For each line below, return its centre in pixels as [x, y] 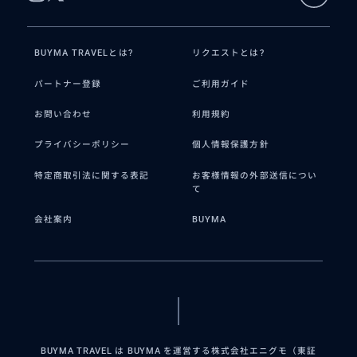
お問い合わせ [63, 114]
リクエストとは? [228, 53]
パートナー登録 [68, 84]
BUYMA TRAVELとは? [83, 53]
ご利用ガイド [221, 84]
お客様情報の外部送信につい [255, 175]
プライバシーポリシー [82, 145]
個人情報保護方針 [231, 145]
